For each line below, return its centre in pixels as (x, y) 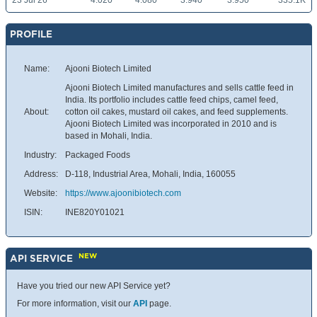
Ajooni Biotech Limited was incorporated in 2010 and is (171, 124)
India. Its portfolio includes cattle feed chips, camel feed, (172, 100)
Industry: (40, 155)
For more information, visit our (75, 304)
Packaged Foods (98, 155)
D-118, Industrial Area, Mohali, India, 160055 (150, 174)
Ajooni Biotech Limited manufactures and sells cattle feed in (179, 88)
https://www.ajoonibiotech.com (123, 194)
